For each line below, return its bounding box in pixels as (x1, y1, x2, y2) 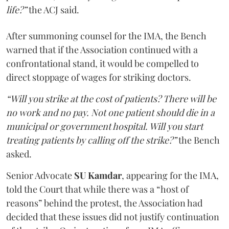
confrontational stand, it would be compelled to (6, 57, 199, 70)
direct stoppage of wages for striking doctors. (6, 71, 191, 84)
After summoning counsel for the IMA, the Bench (6, 30, 207, 42)
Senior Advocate (6, 169, 74, 182)
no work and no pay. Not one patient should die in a (6, 106, 215, 119)
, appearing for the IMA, (122, 169, 219, 182)
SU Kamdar (74, 169, 122, 182)
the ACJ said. (27, 4, 79, 16)
